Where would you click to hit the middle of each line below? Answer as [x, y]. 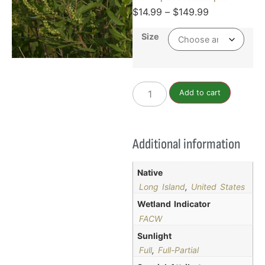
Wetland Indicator [174, 204]
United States [218, 187]
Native [150, 172]
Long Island [162, 187]
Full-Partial [178, 250]
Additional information [186, 144]
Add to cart [200, 92]
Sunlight [154, 235]
